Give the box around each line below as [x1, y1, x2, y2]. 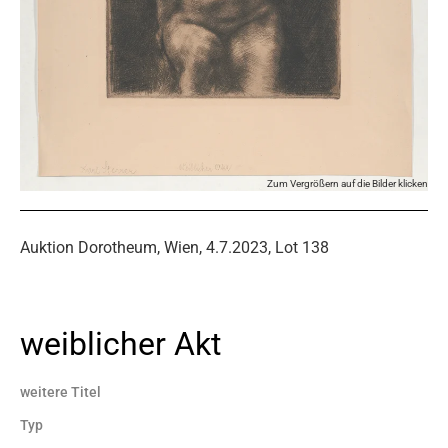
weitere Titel [20, 383, 101, 401]
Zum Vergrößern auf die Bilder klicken [267, 177, 428, 189]
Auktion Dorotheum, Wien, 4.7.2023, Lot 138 [20, 237, 329, 257]
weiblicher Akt [20, 324, 221, 363]
